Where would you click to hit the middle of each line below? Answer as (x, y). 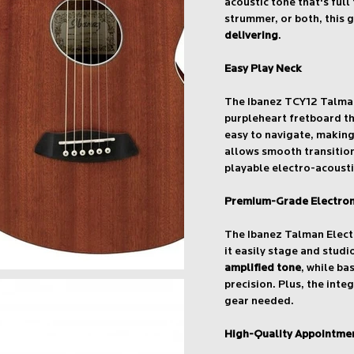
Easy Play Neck (264, 70)
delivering (252, 36)
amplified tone (263, 269)
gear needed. (260, 302)
